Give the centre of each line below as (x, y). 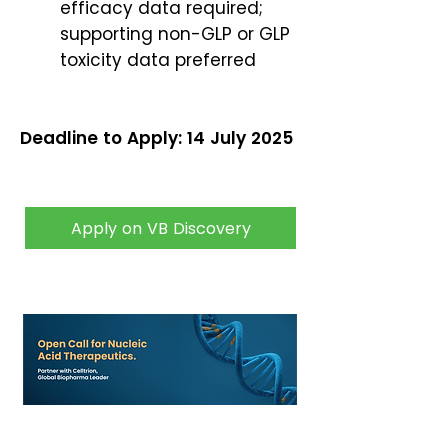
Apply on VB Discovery (160, 228)
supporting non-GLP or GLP (175, 34)
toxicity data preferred (158, 60)
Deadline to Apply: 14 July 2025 (159, 138)
